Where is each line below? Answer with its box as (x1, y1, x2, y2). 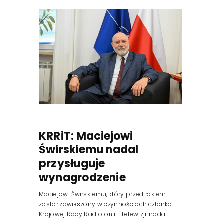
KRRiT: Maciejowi (39, 128, 133, 144)
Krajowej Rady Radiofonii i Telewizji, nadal (39, 210, 167, 219)
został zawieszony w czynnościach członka (39, 200, 172, 209)
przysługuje (39, 156, 105, 172)
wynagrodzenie (39, 170, 126, 185)
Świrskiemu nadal (39, 142, 139, 158)
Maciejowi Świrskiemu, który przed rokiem (39, 190, 166, 199)
